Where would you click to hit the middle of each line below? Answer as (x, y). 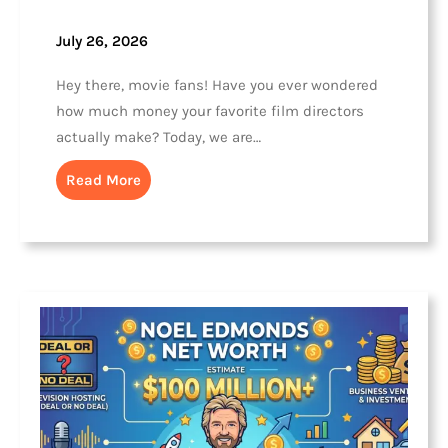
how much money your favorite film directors (210, 111)
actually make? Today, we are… (158, 137)
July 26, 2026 (102, 41)
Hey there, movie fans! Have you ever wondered (217, 85)
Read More (103, 180)
